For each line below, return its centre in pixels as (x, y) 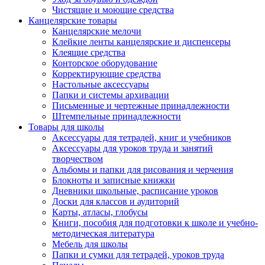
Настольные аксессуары (101, 84)
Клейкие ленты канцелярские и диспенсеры (141, 42)
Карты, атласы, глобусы (100, 212)
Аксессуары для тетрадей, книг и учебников (142, 138)
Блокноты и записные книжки (114, 180)
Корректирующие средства (106, 74)
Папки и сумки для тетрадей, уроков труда (138, 255)
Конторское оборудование (105, 63)
